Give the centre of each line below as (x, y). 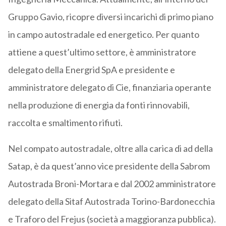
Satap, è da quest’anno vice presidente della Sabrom (109, 166)
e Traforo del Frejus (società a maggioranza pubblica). (112, 219)
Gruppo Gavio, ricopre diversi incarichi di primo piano (110, 17)
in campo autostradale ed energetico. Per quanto (103, 35)
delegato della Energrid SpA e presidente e (91, 70)
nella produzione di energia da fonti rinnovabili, (99, 105)
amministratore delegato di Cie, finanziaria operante (109, 88)
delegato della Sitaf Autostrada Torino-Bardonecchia (111, 202)
